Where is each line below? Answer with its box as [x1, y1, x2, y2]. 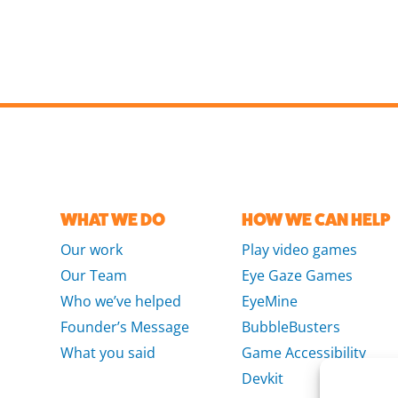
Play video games [242, 240, 358, 259]
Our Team [60, 266, 127, 285]
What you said [60, 343, 155, 362]
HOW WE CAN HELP [242, 210, 391, 230]
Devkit [242, 369, 284, 388]
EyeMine [242, 291, 298, 311]
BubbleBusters [242, 317, 341, 337]
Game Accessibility [242, 343, 367, 362]
